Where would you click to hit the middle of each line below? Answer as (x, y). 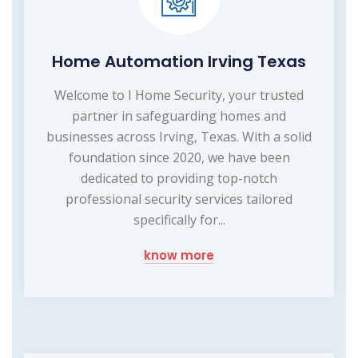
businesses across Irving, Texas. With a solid (179, 136)
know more (179, 255)
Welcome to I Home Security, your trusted (179, 95)
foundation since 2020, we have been (179, 157)
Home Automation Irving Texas (179, 61)
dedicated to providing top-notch (179, 178)
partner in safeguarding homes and (179, 115)
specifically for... (179, 219)
